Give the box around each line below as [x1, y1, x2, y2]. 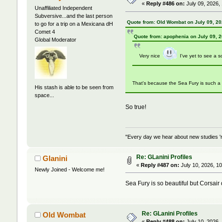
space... [34, 92, 54, 98]
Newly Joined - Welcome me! [34, 166, 105, 172]
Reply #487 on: [140, 162, 179, 168]
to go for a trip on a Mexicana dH [34, 21, 113, 27]
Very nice [139, 53, 164, 59]
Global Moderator [34, 37, 76, 43]
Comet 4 [34, 29, 55, 35]
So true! [125, 104, 148, 111]
